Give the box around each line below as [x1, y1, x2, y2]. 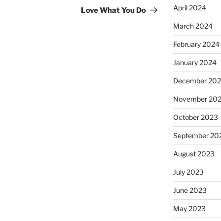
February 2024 [173, 40, 220, 49]
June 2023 [173, 186, 207, 195]
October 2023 [173, 113, 218, 122]
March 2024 [173, 22, 213, 31]
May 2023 [173, 204, 206, 213]
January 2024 [173, 58, 217, 67]
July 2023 [173, 168, 204, 177]
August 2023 [173, 149, 215, 158]
